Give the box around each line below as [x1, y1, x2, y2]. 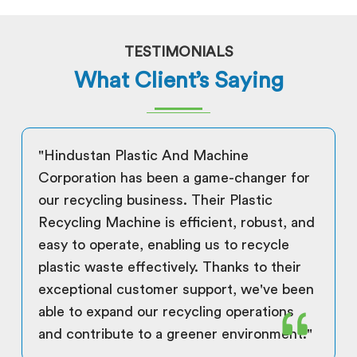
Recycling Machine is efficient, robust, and [38, 215, 315, 229]
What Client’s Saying [73, 69, 284, 92]
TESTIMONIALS [124, 45, 233, 59]
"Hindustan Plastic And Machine [38, 148, 249, 163]
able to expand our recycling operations [38, 304, 294, 319]
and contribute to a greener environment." [38, 327, 312, 341]
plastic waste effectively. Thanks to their [38, 260, 301, 274]
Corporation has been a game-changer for [38, 171, 310, 185]
